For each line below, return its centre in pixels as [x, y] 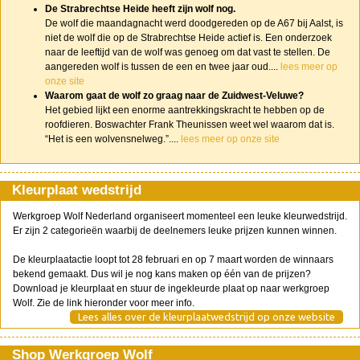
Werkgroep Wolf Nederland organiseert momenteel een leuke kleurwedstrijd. [180, 216]
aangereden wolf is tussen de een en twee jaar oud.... [163, 67]
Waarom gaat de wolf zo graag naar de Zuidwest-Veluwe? [174, 96]
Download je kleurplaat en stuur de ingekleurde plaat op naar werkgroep [171, 288]
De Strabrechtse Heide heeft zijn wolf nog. [140, 9]
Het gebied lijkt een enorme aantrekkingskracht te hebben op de [185, 110]
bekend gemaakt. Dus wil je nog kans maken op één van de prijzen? [162, 274]
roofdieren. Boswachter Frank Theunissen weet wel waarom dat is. [190, 125]
